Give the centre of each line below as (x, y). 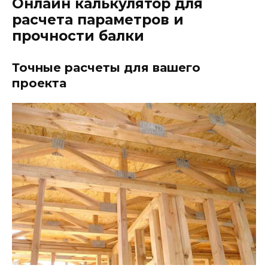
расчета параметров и (98, 20)
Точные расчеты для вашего (106, 68)
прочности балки (78, 36)
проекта (39, 83)
